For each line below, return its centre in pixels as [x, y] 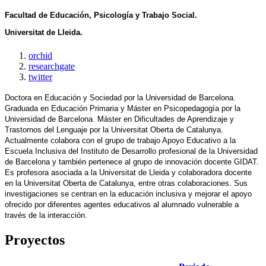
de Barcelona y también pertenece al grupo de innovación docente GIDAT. [132, 162]
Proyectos [35, 240]
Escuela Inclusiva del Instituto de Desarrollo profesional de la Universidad [131, 151]
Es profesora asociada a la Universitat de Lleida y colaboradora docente [128, 173]
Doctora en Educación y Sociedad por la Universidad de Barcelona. [120, 98]
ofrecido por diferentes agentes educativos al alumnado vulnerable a [122, 205]
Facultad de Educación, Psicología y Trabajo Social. [102, 15]
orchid [40, 56]
